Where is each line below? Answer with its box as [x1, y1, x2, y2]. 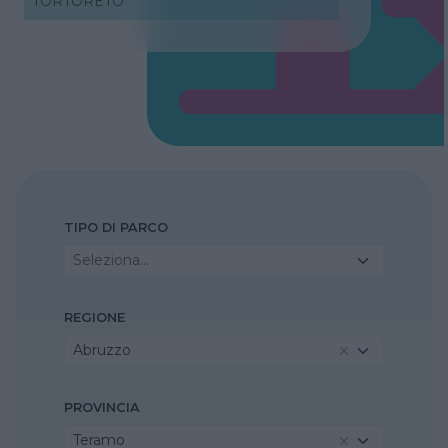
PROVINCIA [64, 400, 140, 416]
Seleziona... [73, 251, 149, 270]
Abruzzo [73, 341, 131, 360]
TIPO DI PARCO [64, 220, 168, 236]
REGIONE [64, 310, 125, 326]
